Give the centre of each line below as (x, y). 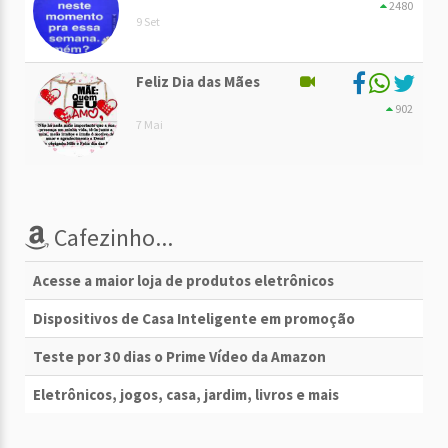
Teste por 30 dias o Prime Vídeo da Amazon (179, 356)
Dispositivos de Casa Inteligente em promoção (194, 318)
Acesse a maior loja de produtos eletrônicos (183, 280)
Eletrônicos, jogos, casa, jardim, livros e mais (186, 394)
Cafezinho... (111, 237)
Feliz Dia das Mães (198, 81)
